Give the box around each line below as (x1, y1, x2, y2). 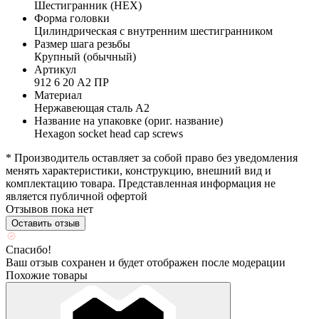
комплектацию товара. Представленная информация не (6, 177, 276, 189)
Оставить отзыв (11, 217, 80, 229)
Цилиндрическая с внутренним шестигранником (34, 24, 273, 37)
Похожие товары (6, 268, 88, 281)
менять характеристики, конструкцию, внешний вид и (6, 164, 271, 177)
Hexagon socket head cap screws (34, 127, 183, 140)
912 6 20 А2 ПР (34, 75, 109, 88)
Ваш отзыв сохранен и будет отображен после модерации (6, 256, 286, 268)
